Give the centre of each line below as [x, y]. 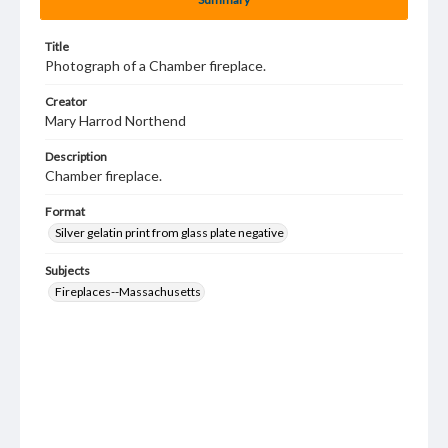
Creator [66, 101]
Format [65, 211]
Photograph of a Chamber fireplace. [155, 65]
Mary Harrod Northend [115, 120]
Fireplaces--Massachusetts [128, 291]
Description [76, 156]
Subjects [67, 270]
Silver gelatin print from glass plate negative [169, 232]
